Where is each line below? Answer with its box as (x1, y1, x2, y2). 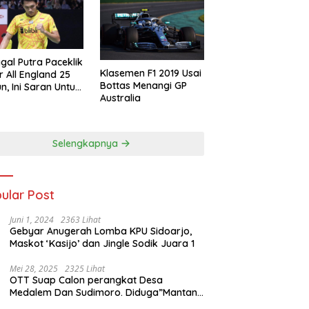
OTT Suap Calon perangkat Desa (10, 273, 33, 286)
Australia (99, 91, 141, 104)
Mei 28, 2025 (10, 262, 59, 275)
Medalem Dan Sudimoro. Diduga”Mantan (10, 286, 198, 299)
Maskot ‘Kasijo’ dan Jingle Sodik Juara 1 (10, 237, 195, 250)
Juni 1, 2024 (10, 213, 54, 226)
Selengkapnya (52, 137, 121, 150)
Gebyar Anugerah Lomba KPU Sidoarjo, (10, 224, 192, 237)
